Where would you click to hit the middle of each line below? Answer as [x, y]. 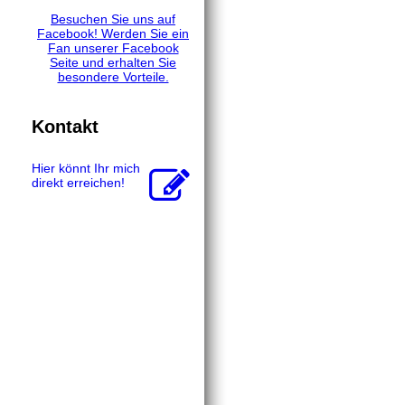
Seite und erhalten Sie [113, 63]
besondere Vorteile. [113, 77]
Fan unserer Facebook [113, 48]
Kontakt [65, 126]
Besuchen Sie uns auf [113, 19]
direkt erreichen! [78, 183]
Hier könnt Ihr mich [86, 169]
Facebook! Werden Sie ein [113, 34]
